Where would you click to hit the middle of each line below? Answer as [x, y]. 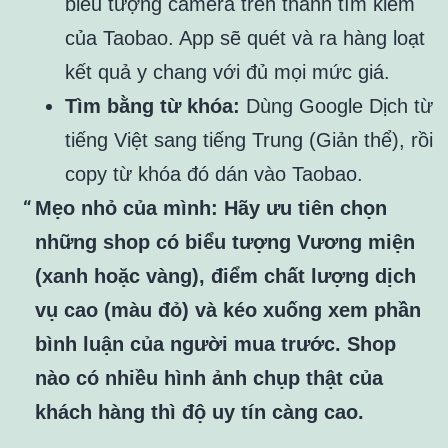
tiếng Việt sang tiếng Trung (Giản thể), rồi [249, 140]
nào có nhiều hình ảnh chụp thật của [209, 378]
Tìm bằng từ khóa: [152, 106]
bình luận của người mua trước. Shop [215, 344]
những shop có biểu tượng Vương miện [225, 242]
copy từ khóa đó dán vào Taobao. [214, 174]
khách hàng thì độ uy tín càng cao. [199, 412]
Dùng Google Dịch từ [336, 106]
